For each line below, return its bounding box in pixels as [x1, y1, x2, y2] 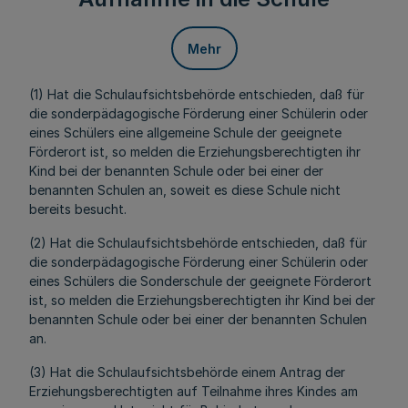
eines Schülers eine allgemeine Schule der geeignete [29, 125, 342, 140]
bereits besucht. [29, 201, 127, 217]
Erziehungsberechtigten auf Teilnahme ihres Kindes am [29, 383, 358, 399]
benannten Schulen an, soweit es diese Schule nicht [29, 182, 341, 198]
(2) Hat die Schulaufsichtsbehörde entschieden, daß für [29, 235, 367, 250]
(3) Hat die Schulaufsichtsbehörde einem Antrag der [29, 364, 345, 380]
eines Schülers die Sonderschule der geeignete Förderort [29, 273, 372, 289]
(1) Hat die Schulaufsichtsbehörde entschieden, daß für [29, 87, 364, 102]
